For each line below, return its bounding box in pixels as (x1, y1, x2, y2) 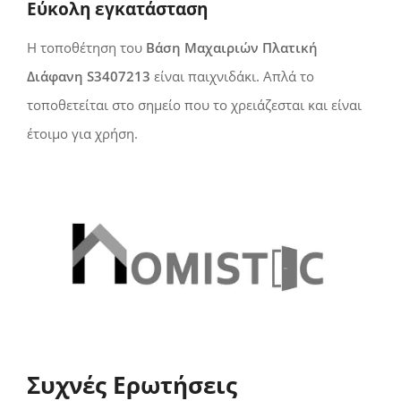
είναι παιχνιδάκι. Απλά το (150, 67, 314, 86)
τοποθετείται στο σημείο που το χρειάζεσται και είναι (27, 96, 362, 115)
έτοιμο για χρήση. (27, 124, 138, 143)
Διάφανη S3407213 (27, 67, 150, 86)
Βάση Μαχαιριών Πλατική (146, 38, 318, 57)
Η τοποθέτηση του (27, 38, 146, 57)
